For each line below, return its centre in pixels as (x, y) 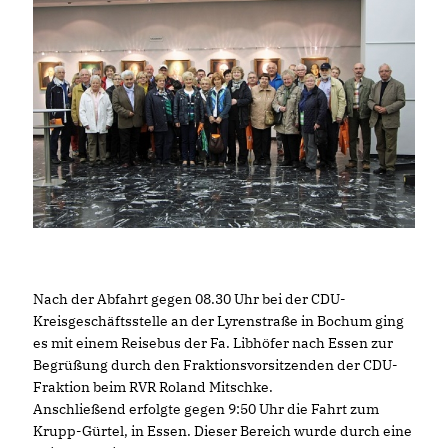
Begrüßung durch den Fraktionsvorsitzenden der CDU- (215, 365)
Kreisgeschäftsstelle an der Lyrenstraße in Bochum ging (218, 321)
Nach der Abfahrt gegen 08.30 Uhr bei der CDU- (189, 299)
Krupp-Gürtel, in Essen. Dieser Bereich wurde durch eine (222, 431)
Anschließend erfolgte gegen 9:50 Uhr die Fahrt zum (206, 409)
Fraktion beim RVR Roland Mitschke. (153, 387)
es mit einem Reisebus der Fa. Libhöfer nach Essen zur (213, 343)
